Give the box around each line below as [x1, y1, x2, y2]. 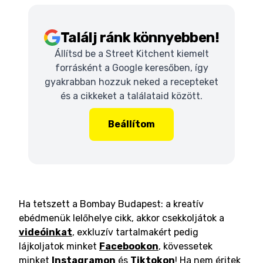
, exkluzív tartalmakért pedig [72, 227, 198, 238]
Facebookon [99, 241, 159, 252]
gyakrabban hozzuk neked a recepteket [45, 76, 218, 87]
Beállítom [108, 119, 155, 130]
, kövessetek [159, 241, 213, 252]
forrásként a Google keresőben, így [55, 62, 208, 73]
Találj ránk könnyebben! [60, 29, 220, 46]
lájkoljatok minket [19, 241, 97, 252]
